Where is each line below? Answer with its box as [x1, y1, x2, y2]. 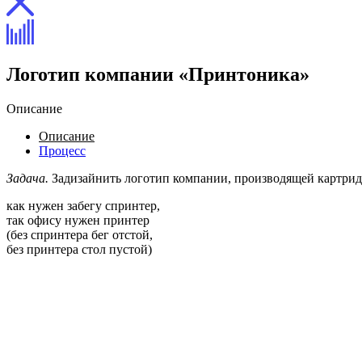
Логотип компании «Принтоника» [6, 63, 309, 85]
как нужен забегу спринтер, [6, 198, 160, 213]
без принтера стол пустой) [6, 242, 152, 256]
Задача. [6, 170, 48, 185]
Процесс [39, 143, 86, 158]
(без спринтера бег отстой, [6, 227, 153, 242]
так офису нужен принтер [6, 213, 149, 227]
